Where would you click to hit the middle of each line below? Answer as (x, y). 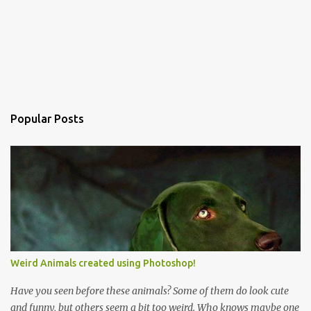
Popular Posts (47, 119)
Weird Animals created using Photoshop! (103, 263)
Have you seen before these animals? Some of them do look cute (150, 291)
